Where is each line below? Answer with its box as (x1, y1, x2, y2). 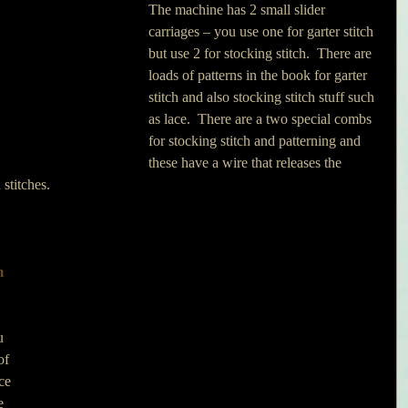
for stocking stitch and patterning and (148, 133, 364, 148)
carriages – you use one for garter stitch (148, 24, 377, 39)
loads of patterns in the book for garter (148, 67, 371, 83)
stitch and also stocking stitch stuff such (148, 89, 378, 105)
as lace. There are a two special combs (148, 111, 375, 127)
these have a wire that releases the (148, 155, 345, 170)
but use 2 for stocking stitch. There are (148, 46, 375, 61)
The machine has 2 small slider (148, 2, 329, 17)
